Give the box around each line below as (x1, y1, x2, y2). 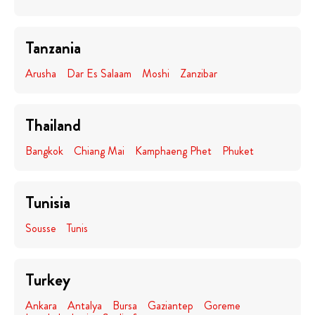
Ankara (25, 297, 57, 314)
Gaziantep (148, 297, 193, 314)
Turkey (25, 268, 70, 292)
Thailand (25, 113, 81, 137)
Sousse (25, 220, 56, 236)
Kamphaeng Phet (135, 143, 212, 159)
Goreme (204, 297, 240, 314)
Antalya (67, 297, 102, 314)
